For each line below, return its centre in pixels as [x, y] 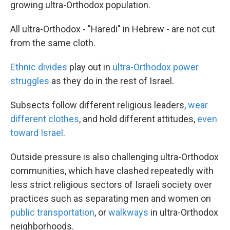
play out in [90, 67]
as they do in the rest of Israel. [112, 81]
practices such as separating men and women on [111, 199]
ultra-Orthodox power [156, 67]
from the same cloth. [53, 43]
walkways [128, 213]
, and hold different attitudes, [138, 119]
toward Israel [37, 133]
